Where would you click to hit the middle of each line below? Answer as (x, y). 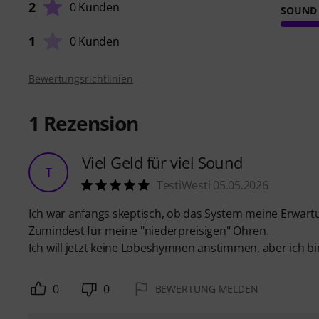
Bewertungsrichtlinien (81, 79)
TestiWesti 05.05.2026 (213, 185)
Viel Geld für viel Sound (162, 163)
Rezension (89, 124)
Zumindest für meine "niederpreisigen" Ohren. (149, 231)
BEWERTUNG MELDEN (206, 289)
